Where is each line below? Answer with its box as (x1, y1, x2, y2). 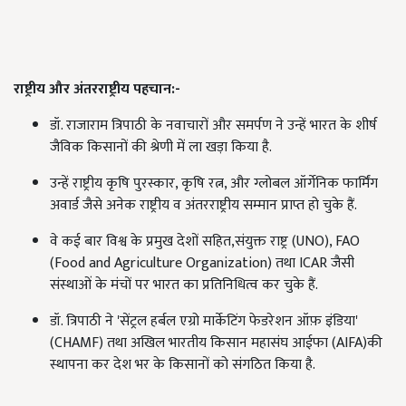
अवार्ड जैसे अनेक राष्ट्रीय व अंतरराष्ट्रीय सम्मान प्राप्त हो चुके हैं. (50, 193, 357, 218)
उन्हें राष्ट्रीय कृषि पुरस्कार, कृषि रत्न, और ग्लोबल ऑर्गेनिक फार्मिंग (50, 171, 378, 197)
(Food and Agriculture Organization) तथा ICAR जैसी (50, 251, 354, 276)
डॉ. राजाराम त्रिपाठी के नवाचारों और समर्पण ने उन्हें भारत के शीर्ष (50, 113, 377, 139)
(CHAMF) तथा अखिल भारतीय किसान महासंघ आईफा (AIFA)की (50, 331, 382, 356)
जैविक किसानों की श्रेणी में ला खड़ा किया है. (50, 135, 272, 160)
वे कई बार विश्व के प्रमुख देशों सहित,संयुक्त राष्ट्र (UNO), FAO (50, 229, 360, 255)
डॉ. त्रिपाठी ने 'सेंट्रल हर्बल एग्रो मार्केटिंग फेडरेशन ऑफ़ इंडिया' (50, 309, 358, 334)
